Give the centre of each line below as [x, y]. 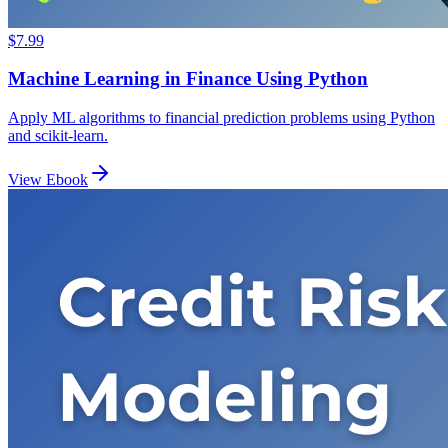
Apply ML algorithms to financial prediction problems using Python [221, 118]
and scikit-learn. [58, 136]
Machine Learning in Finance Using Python [188, 79]
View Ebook [48, 180]
